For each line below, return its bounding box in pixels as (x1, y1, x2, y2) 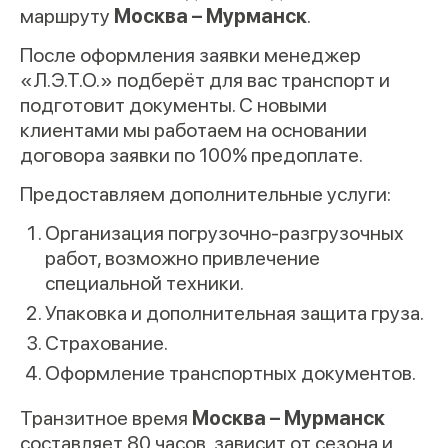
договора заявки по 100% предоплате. (20, 142, 363, 167)
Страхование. (45, 330, 168, 355)
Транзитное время (20, 405, 192, 430)
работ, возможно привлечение (45, 245, 320, 270)
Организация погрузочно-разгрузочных (45, 220, 404, 245)
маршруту (20, 3, 114, 28)
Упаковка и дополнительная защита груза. (45, 300, 424, 325)
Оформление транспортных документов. (45, 360, 416, 385)
